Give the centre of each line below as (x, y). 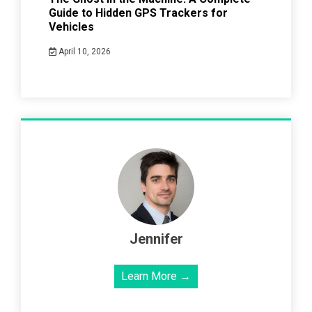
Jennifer (156, 239)
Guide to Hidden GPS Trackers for (138, 13)
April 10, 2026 (83, 52)
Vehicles (71, 27)
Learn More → (156, 276)
